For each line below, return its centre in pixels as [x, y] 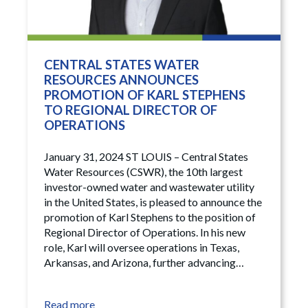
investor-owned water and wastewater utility [149, 187]
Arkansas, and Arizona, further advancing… [144, 263]
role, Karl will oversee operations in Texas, [142, 247]
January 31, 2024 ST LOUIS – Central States [146, 157]
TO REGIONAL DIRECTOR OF [131, 110]
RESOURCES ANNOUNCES [121, 80]
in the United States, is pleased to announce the [153, 202]
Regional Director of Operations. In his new [145, 232]
